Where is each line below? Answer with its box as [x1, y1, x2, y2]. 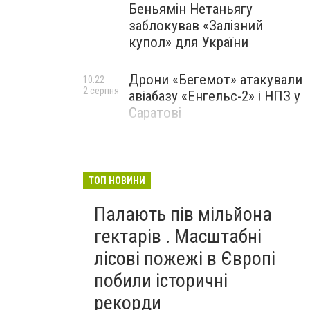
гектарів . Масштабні [94, 225, 262, 248]
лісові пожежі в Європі [94, 247, 275, 270]
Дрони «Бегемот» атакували [129, 71, 302, 88]
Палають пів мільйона [94, 203, 272, 226]
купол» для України [129, 34, 248, 51]
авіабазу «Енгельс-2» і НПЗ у [129, 88, 300, 104]
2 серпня [83, 85, 119, 96]
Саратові [129, 104, 181, 121]
